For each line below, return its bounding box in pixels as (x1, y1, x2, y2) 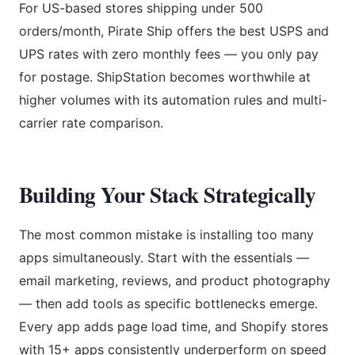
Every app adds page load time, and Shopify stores (19, 318, 328, 334)
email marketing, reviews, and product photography (19, 272, 330, 288)
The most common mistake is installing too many (19, 226, 314, 242)
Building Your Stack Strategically (19, 178, 316, 210)
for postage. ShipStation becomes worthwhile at (19, 68, 311, 85)
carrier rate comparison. (19, 114, 163, 131)
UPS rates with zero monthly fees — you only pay (19, 45, 319, 62)
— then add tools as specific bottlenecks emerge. (19, 295, 318, 311)
